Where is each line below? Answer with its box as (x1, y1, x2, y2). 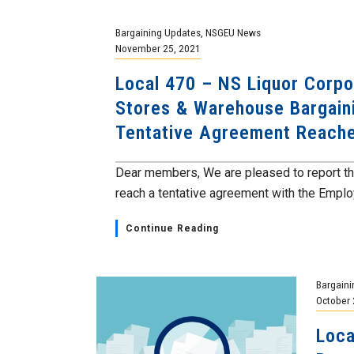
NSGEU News (205, 26, 262, 39)
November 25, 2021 (115, 42, 201, 55)
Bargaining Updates (115, 26, 201, 39)
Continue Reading (126, 223, 220, 234)
